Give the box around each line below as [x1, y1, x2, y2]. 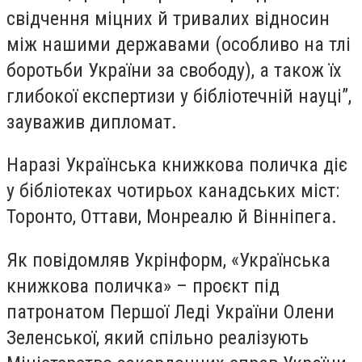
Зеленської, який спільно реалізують [6, 326, 309, 349]
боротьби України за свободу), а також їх [6, 58, 342, 82]
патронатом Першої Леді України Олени [6, 300, 335, 323]
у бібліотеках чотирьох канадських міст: [6, 179, 339, 203]
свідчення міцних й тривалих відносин [6, 6, 330, 30]
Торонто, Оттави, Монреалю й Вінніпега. [6, 205, 337, 229]
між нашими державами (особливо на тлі [6, 32, 351, 56]
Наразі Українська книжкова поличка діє [6, 154, 347, 177]
